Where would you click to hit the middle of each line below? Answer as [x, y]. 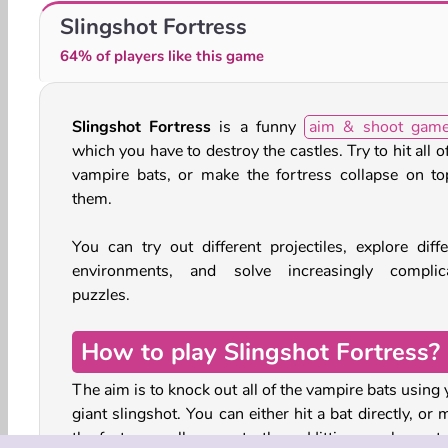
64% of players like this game [162, 55]
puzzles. [103, 294]
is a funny [257, 126]
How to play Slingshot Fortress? [260, 351]
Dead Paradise [75, 14]
